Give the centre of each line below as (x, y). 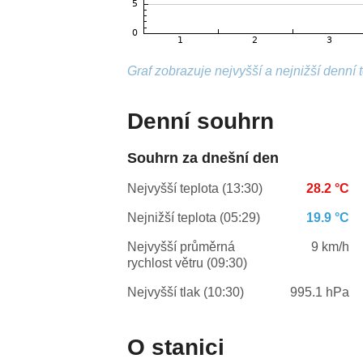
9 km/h (331, 247)
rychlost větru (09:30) (188, 263)
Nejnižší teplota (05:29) (194, 218)
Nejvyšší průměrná (181, 247)
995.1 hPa (320, 293)
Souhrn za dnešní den (203, 158)
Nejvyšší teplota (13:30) (195, 189)
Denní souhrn (201, 122)
